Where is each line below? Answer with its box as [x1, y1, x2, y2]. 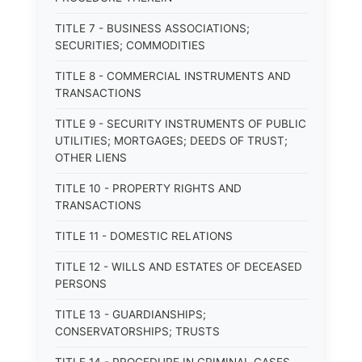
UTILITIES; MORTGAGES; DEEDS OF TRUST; [55, 134, 288, 147]
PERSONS [55, 277, 107, 290]
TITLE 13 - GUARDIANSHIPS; [55, 308, 206, 321]
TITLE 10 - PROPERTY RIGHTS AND [55, 182, 242, 195]
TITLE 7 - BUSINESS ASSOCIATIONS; [55, 22, 250, 35]
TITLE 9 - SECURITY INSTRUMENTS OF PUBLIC [55, 117, 306, 130]
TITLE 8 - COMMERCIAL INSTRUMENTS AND [55, 69, 291, 82]
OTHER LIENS [55, 151, 127, 164]
